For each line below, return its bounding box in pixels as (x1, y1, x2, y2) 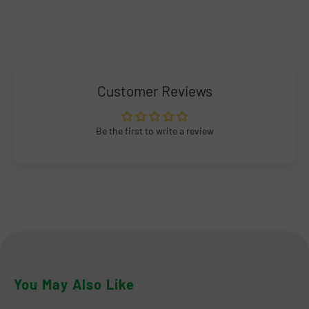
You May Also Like (14, 275, 135, 292)
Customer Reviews (97, 81, 212, 99)
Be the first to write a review (95, 124, 214, 137)
